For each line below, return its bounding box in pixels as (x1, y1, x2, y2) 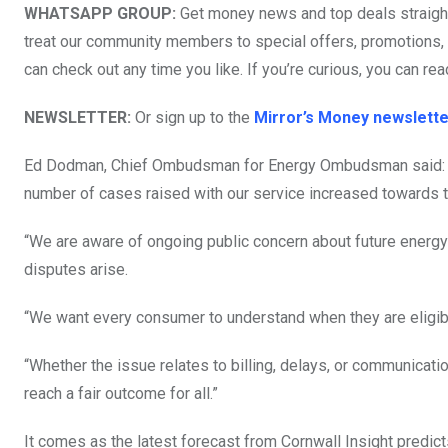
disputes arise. (24, 260, 128, 280)
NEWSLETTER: (24, 108, 135, 128)
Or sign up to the (135, 108, 254, 128)
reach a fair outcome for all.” (24, 384, 218, 404)
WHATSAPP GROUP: (24, 4, 180, 24)
